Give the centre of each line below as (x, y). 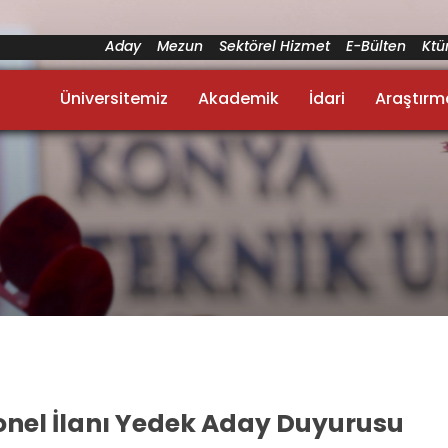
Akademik (238, 98)
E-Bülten (376, 46)
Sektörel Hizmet (274, 46)
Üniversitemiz (114, 98)
